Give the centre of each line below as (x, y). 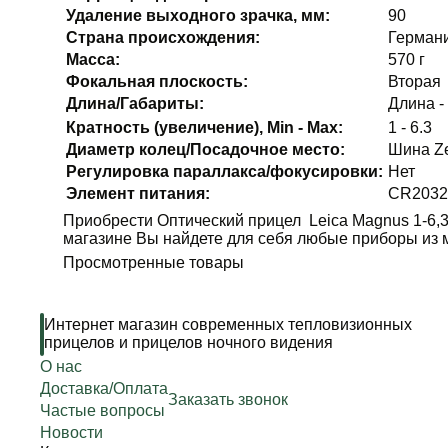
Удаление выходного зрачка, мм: (197, 15)
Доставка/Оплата (104, 388)
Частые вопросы (103, 410)
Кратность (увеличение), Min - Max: (204, 127)
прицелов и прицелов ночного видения (189, 342)
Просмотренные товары (153, 262)
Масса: (92, 59)
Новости (72, 432)
